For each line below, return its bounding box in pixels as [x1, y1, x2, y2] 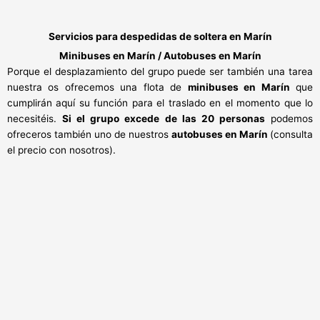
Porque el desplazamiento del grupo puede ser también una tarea [7, 66, 313, 78]
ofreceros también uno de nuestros [7, 129, 171, 141]
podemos [264, 113, 314, 125]
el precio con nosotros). [7, 144, 116, 156]
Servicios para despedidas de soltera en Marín [48, 31, 272, 43]
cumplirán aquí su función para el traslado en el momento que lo [7, 97, 313, 109]
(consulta [270, 129, 313, 141]
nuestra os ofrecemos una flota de [7, 81, 188, 94]
